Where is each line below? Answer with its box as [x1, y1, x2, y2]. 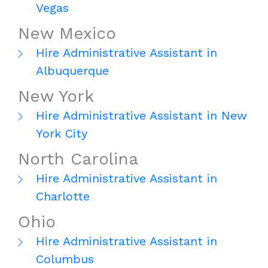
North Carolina [18, 149, 138, 169]
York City [36, 126, 87, 141]
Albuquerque [36, 63, 109, 78]
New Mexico [18, 23, 116, 44]
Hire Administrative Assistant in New [36, 108, 247, 123]
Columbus [36, 252, 94, 267]
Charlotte [36, 189, 90, 204]
